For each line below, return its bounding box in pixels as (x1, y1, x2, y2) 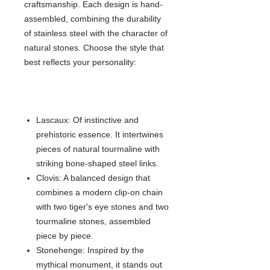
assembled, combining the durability (24, 14, 161, 24)
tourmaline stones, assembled (36, 216, 151, 227)
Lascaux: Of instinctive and (36, 115, 139, 125)
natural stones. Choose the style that (24, 43, 164, 53)
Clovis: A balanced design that (36, 173, 150, 183)
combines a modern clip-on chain (36, 187, 163, 198)
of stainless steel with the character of (24, 28, 168, 39)
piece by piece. (36, 231, 93, 241)
